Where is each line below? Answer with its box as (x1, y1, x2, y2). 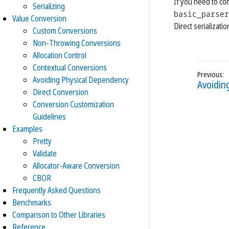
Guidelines (33, 111, 66, 122)
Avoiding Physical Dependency (33, 74, 129, 85)
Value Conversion (12, 13, 66, 24)
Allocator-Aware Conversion (33, 160, 120, 171)
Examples (12, 123, 42, 134)
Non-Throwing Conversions (33, 37, 121, 49)
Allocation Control (33, 50, 86, 61)
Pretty (33, 135, 52, 147)
